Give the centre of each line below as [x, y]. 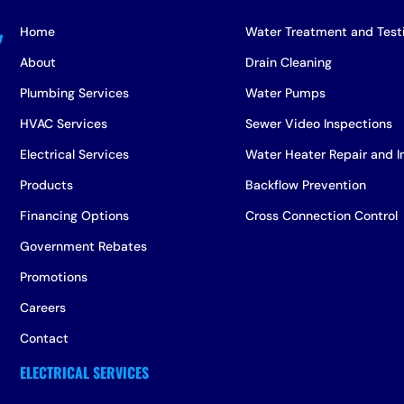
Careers [43, 307]
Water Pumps [285, 92]
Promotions [54, 276]
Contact [45, 338]
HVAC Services [64, 123]
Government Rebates [84, 246]
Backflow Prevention [305, 184]
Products [47, 184]
